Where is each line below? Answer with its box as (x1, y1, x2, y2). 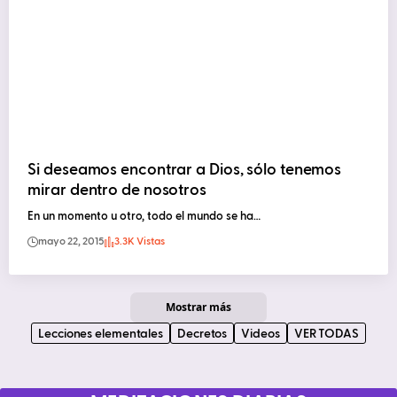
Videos (241, 327, 280, 340)
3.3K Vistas (114, 237, 166, 248)
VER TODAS (293, 327, 359, 340)
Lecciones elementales (38, 327, 164, 340)
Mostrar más (166, 299, 231, 315)
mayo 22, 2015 (38, 237, 105, 248)
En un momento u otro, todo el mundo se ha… (27, 211, 261, 223)
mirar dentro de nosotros (27, 183, 206, 199)
